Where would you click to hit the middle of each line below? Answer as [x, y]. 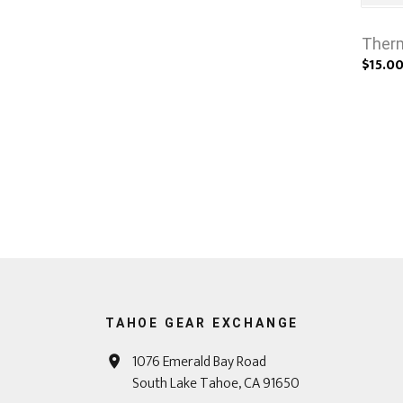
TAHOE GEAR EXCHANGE [202, 323]
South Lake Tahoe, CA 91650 [216, 384]
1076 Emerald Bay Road [199, 362]
